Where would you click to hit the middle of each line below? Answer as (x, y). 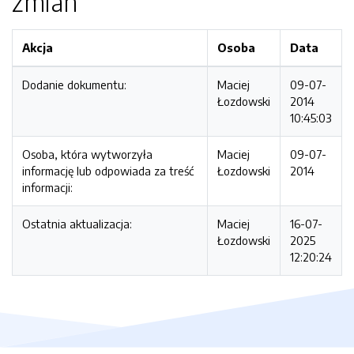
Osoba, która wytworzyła (87, 154)
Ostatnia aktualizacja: (77, 224)
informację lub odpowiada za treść (108, 171)
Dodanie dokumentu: (74, 85)
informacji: (47, 187)
